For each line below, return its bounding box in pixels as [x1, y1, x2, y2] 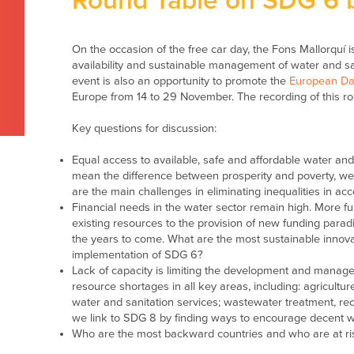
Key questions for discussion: [71, 122, 217, 135]
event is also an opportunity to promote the [71, 74, 289, 88]
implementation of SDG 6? [71, 248, 203, 262]
